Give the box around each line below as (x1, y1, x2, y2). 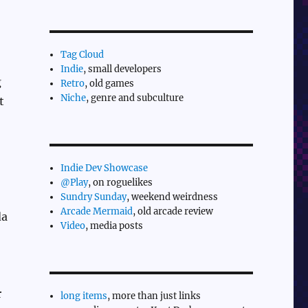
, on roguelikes (88, 176, 153, 188)
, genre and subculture (86, 91, 184, 104)
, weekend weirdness (126, 190, 219, 203)
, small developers (83, 63, 162, 75)
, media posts (85, 219, 144, 232)
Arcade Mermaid (60, 205, 133, 217)
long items (60, 289, 108, 302)
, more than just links (107, 289, 201, 302)
